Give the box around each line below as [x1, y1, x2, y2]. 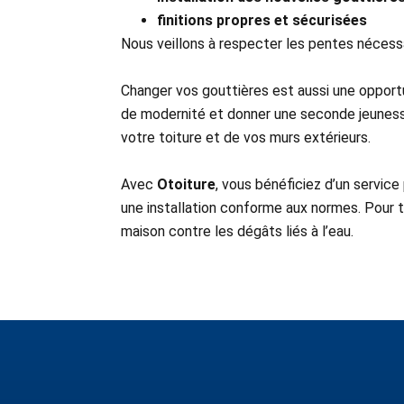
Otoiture [157, 176, 216, 194]
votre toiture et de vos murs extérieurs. [121, 129, 372, 147]
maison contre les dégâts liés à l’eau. [121, 223, 354, 241]
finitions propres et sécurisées [157, 12, 368, 30]
